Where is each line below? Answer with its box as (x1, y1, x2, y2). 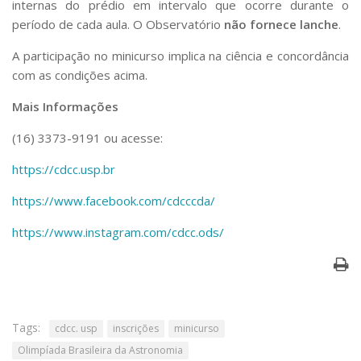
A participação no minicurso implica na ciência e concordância (12, 47, 349, 64)
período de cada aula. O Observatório (12, 15, 224, 32)
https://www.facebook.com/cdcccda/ (12, 192, 215, 209)
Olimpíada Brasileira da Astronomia (18, 342, 183, 357)
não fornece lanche (224, 15, 338, 32)
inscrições (113, 321, 159, 335)
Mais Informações (12, 98, 118, 114)
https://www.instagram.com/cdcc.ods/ (12, 223, 224, 240)
